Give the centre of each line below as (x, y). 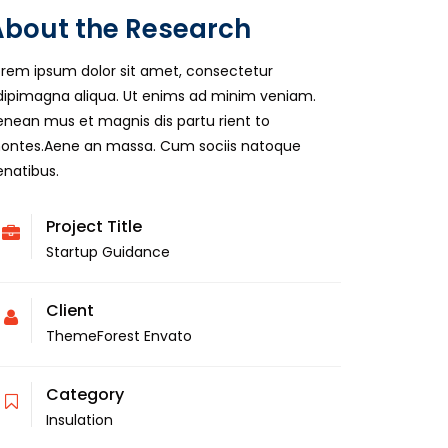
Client (70, 310)
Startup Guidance (108, 252)
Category (85, 394)
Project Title (94, 226)
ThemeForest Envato (119, 336)
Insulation (79, 420)
